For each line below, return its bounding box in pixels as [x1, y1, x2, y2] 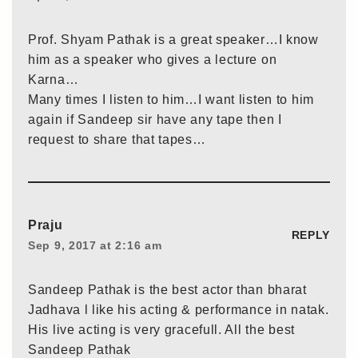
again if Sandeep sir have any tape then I [28, 112, 282, 126]
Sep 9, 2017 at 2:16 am [28, 238, 162, 252]
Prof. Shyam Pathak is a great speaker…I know [28, 32, 319, 46]
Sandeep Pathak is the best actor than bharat [28, 282, 307, 296]
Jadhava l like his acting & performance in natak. [28, 302, 329, 316]
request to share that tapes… [28, 132, 206, 146]
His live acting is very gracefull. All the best [28, 322, 295, 336]
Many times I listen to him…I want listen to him [28, 92, 314, 106]
